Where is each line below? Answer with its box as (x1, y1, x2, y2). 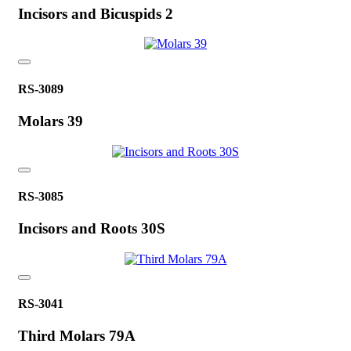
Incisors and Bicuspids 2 (18, 5, 173, 22)
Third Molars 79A (18, 327, 136, 345)
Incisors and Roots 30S (18, 220, 165, 237)
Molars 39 (18, 112, 83, 129)
